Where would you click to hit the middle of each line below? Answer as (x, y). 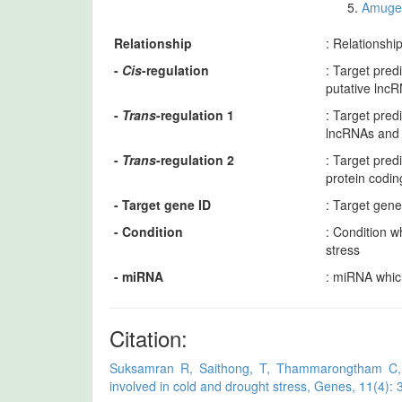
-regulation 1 (195, 114)
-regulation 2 (195, 159)
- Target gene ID (162, 204)
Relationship (153, 43)
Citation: (149, 337)
